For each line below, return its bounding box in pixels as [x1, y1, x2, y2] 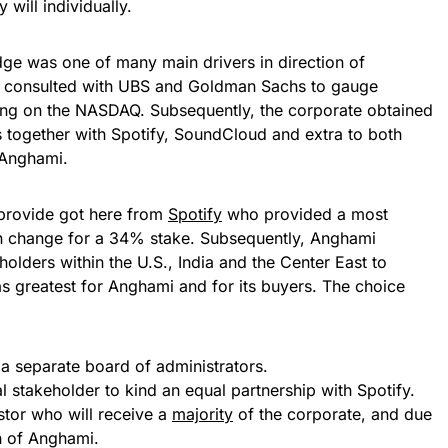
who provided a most [222, 204, 388, 224]
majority [172, 404, 233, 424]
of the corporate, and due [233, 404, 432, 424]
